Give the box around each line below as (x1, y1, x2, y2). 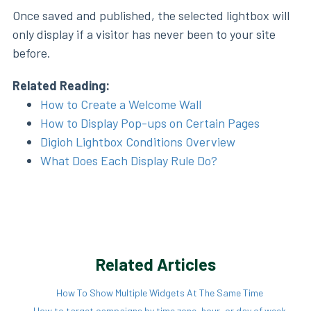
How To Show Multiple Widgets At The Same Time (56, 286, 263, 299)
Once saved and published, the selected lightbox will (12, 7, 289, 23)
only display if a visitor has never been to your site (12, 26, 276, 42)
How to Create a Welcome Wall (40, 96, 201, 112)
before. (12, 44, 51, 60)
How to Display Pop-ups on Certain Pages (40, 115, 260, 131)
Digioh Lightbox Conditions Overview (40, 133, 235, 149)
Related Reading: (12, 77, 110, 93)
